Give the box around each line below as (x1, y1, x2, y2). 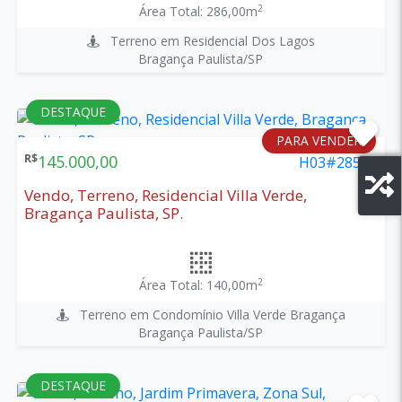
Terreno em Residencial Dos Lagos (99, 31, 315, 49)
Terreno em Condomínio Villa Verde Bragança (68, 305, 345, 323)
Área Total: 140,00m (138, 275, 258, 293)
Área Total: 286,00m (138, 2, 258, 20)
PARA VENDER (276, 131, 363, 149)
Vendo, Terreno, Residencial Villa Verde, (23, 184, 307, 205)
